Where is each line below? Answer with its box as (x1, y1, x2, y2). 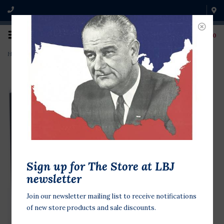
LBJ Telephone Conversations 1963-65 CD (29, 50, 140, 57)
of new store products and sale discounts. (26, 203, 156, 212)
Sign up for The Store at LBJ (26, 159, 174, 173)
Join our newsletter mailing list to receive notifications (26, 192, 196, 201)
